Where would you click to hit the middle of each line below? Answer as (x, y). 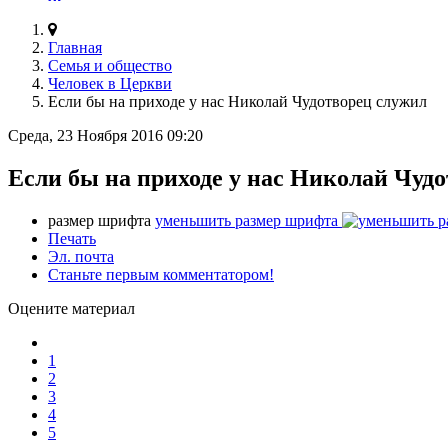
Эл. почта (81, 256)
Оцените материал (71, 308)
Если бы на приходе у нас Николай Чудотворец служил (237, 101)
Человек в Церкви (110, 83)
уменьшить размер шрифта (246, 220)
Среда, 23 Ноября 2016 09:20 (105, 135)
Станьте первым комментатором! (161, 274)
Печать (72, 238)
